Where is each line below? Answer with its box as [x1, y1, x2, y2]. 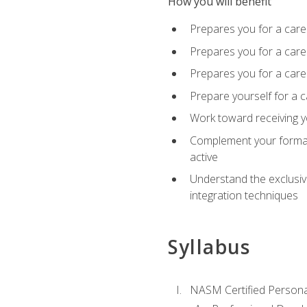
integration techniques [189, 188, 298, 204]
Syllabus [167, 233, 251, 260]
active [189, 149, 218, 164]
